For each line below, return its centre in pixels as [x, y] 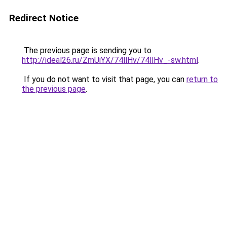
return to [202, 79]
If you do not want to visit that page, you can [104, 79]
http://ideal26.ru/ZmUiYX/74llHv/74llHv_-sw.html [110, 60]
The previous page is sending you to [87, 50]
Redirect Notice [44, 18]
